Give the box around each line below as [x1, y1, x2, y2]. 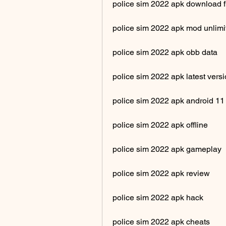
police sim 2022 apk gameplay [112, 144, 221, 154]
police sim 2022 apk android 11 [112, 95, 224, 105]
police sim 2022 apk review [112, 168, 210, 178]
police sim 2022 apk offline [112, 120, 208, 130]
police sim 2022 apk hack [112, 192, 203, 202]
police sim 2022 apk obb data [112, 47, 217, 57]
